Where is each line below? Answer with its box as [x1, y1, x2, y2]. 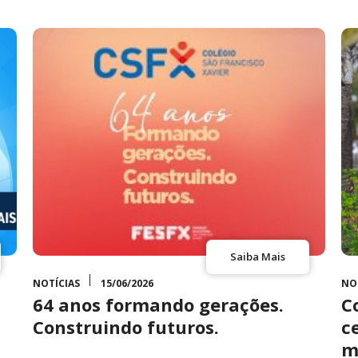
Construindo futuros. [32, 315, 219, 339]
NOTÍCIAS [32, 276, 80, 290]
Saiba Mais [230, 249, 286, 264]
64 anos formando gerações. [32, 292, 284, 316]
